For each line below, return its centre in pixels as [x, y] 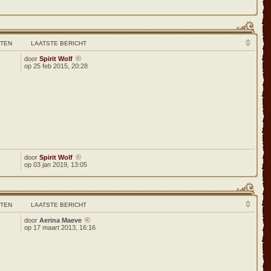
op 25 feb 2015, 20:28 [56, 66]
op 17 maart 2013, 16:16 [60, 227]
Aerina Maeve [61, 220]
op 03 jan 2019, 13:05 [56, 165]
